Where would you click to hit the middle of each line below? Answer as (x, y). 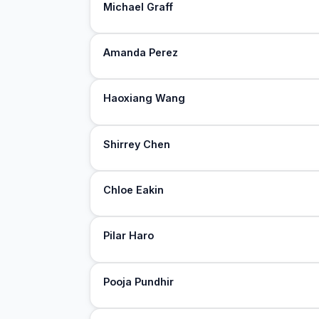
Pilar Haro (129, 236)
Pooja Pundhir (139, 281)
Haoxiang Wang (145, 98)
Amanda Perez (141, 52)
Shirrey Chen (137, 144)
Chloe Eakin (134, 189)
